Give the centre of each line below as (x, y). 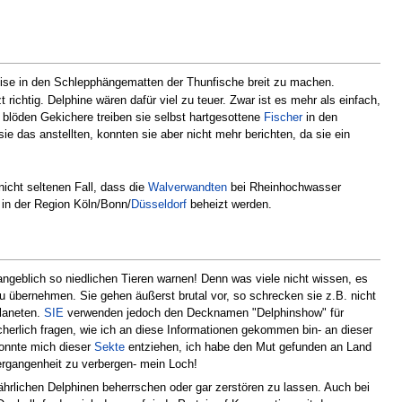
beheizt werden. (229, 204)
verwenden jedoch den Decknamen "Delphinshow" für (204, 313)
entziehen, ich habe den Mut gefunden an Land (248, 347)
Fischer (283, 118)
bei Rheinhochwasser (284, 187)
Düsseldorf (158, 204)
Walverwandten (187, 187)
